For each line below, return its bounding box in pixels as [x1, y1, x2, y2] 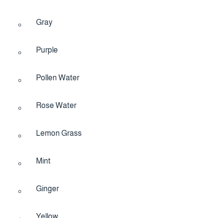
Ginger [36, 184, 59, 193]
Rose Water [36, 101, 76, 109]
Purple [36, 46, 58, 54]
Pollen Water [36, 73, 79, 82]
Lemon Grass [36, 129, 82, 137]
